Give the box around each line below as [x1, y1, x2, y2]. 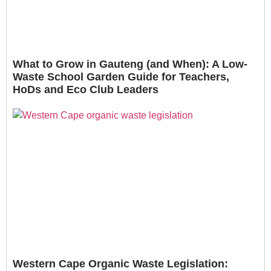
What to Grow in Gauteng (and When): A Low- [13, 58, 247, 71]
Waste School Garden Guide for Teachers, [13, 71, 229, 83]
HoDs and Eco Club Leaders [13, 83, 158, 96]
